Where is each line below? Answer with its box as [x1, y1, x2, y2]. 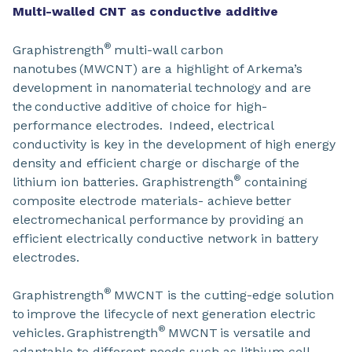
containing [244, 174, 307, 189]
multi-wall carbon [112, 42, 223, 57]
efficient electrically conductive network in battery [13, 230, 318, 246]
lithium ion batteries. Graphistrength [13, 174, 233, 189]
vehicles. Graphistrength [13, 324, 158, 340]
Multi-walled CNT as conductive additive [13, 3, 282, 19]
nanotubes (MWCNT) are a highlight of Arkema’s [13, 60, 302, 76]
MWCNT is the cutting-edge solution [112, 287, 334, 302]
